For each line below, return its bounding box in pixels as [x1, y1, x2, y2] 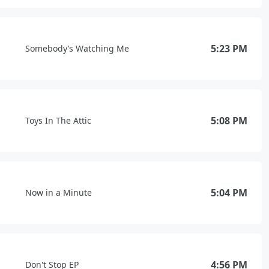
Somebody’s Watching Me [25, 43, 129, 54]
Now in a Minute [25, 187, 92, 198]
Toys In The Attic [25, 115, 91, 126]
